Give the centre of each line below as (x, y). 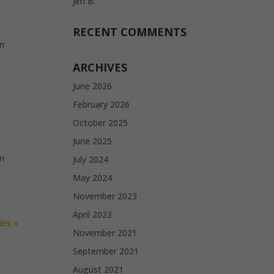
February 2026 (102, 104)
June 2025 (93, 141)
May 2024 (93, 178)
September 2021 (106, 251)
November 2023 (105, 196)
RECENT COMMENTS (130, 32)
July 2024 (91, 159)
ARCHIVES (100, 67)
